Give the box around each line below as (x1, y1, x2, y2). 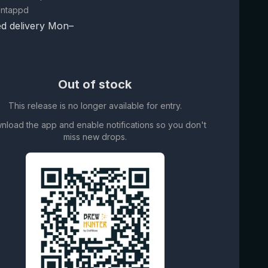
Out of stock (58, 77, 132, 92)
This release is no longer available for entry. (8, 100, 182, 111)
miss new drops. (63, 132, 127, 142)
